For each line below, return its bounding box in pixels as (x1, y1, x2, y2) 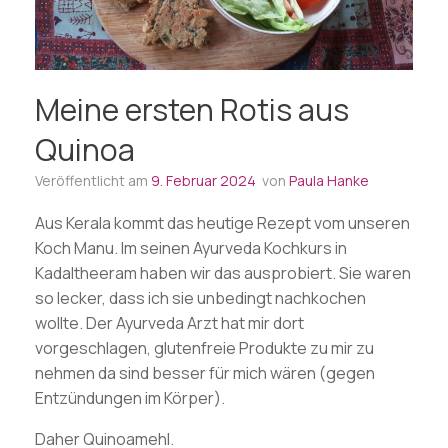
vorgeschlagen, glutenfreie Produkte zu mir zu (35, 336, 374, 359)
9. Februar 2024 (151, 170, 256, 190)
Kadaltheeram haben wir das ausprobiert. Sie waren (35, 261, 411, 284)
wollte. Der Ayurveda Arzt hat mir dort (35, 311, 304, 334)
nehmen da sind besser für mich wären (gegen (35, 361, 375, 384)
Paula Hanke (289, 170, 369, 190)
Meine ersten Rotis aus (35, 88, 349, 130)
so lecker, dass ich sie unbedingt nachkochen (35, 286, 366, 309)
